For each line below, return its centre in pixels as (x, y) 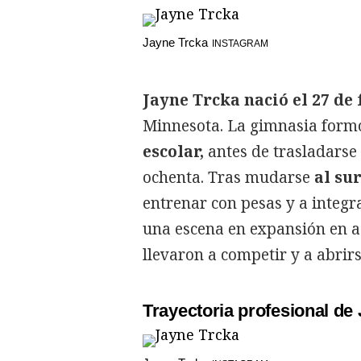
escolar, (173, 151)
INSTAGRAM (240, 43)
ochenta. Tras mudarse (226, 177)
